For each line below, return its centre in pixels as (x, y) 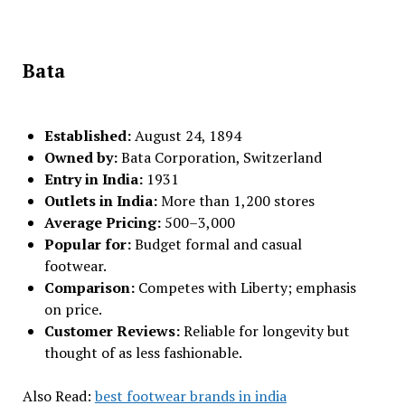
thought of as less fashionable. (143, 353)
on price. (73, 309)
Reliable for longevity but (266, 331)
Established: (89, 136)
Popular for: (89, 244)
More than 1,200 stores (237, 201)
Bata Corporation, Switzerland (221, 157)
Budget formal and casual (218, 244)
